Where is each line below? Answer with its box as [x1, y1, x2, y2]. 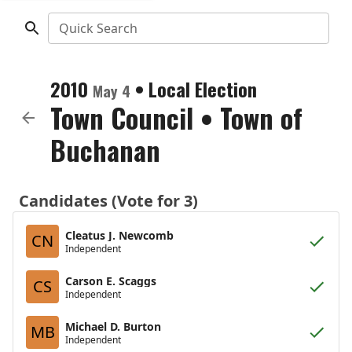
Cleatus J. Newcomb [65, 227, 174, 243]
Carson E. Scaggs [65, 273, 156, 288]
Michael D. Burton [65, 318, 161, 334]
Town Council [50, 97, 193, 137]
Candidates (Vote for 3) [19, 190, 198, 211]
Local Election [148, 75, 257, 103]
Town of [220, 97, 302, 137]
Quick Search [58, 20, 137, 37]
